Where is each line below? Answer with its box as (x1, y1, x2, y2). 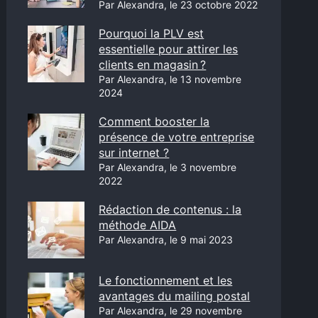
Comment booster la (99, 114, 210, 128)
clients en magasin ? (99, 57, 207, 72)
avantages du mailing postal (99, 289, 251, 303)
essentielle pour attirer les (99, 42, 238, 56)
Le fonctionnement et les (99, 273, 233, 287)
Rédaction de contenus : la (99, 202, 242, 216)
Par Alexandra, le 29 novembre (99, 305, 243, 317)
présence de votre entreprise (99, 130, 255, 144)
